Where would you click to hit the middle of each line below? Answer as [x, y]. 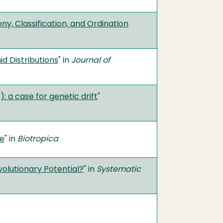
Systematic [119, 169]
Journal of [91, 60]
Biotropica [38, 139]
